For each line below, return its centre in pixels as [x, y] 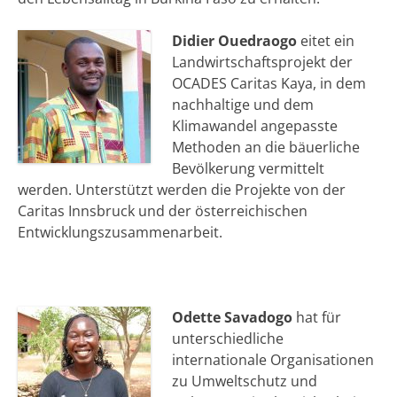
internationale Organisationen [273, 359]
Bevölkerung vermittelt [248, 168]
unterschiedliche [228, 338]
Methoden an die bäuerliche [266, 147]
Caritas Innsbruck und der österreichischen [163, 210]
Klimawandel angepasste [255, 125]
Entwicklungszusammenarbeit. [120, 232]
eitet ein [326, 40]
